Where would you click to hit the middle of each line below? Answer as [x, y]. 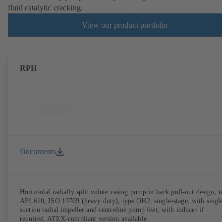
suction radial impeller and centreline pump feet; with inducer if [112, 210]
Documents [38, 151]
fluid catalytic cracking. [46, 8]
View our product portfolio [125, 25]
